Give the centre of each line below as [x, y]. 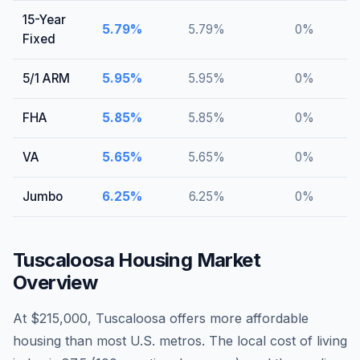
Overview [55, 282]
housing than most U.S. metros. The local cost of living [180, 341]
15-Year [44, 20]
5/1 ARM [46, 78]
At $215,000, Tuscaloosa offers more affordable [161, 318]
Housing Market [188, 260]
